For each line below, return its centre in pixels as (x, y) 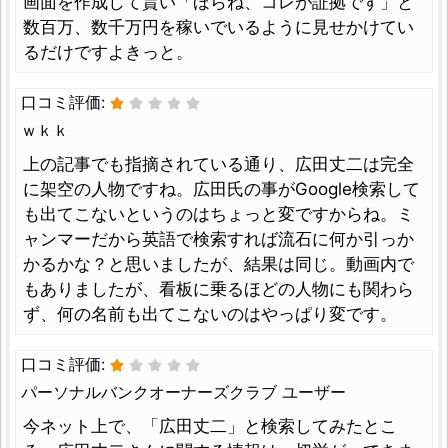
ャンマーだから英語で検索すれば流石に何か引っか (218, 238)
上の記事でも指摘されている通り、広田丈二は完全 (218, 163)
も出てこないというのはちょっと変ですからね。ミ (218, 213)
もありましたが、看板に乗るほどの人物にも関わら (218, 288)
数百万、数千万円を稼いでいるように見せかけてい (218, 26)
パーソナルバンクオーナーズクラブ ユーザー (183, 391)
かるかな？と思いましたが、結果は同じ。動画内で (218, 263)
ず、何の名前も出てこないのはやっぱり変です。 (210, 313)
